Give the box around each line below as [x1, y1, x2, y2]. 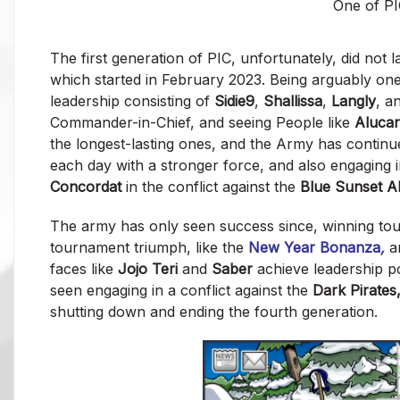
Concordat [50, 178, 126, 196]
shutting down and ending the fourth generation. [50, 303, 378, 321]
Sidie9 [214, 92, 254, 111]
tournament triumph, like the [50, 238, 248, 257]
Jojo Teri [118, 260, 178, 279]
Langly [331, 92, 376, 111]
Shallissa [263, 92, 322, 111]
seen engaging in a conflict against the [50, 281, 312, 300]
